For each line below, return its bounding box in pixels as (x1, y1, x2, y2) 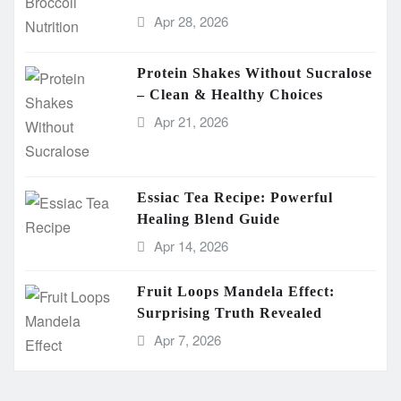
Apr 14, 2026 (153, 235, 228, 255)
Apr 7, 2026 (153, 329, 221, 349)
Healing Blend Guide (137, 210, 280, 226)
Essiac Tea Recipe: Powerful (137, 189, 333, 205)
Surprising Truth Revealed (137, 304, 322, 320)
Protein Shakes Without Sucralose (137, 64, 372, 81)
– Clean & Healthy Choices (137, 86, 323, 102)
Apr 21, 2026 (153, 111, 228, 131)
